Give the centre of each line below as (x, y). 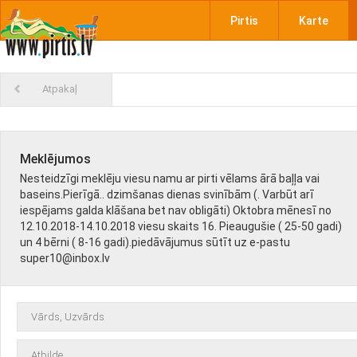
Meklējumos (55, 159)
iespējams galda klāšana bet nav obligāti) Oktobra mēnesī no (176, 210)
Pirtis (244, 21)
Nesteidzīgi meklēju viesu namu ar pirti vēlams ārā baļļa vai (170, 178)
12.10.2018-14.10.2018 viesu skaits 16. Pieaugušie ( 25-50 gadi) (181, 226)
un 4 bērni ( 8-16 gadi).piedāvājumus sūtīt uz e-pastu (155, 242)
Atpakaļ (60, 89)
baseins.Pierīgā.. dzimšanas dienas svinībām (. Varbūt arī (167, 194)
